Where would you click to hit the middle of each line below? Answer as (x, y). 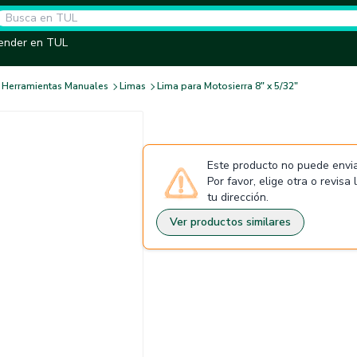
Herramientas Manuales (55, 86)
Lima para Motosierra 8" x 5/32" (228, 86)
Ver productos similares (230, 222)
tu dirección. (238, 197)
